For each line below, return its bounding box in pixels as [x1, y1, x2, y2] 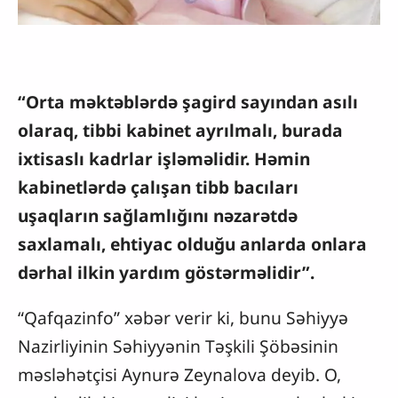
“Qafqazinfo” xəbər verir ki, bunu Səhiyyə [18, 305, 348, 330]
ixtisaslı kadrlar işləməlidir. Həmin [18, 146, 310, 171]
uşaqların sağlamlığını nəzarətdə [18, 203, 298, 227]
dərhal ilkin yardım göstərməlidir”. [18, 259, 314, 284]
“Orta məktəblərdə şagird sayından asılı [18, 89, 358, 114]
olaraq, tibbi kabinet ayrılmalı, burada [18, 117, 343, 142]
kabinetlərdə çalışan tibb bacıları [18, 174, 298, 199]
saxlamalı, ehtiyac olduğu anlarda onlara [18, 231, 367, 256]
